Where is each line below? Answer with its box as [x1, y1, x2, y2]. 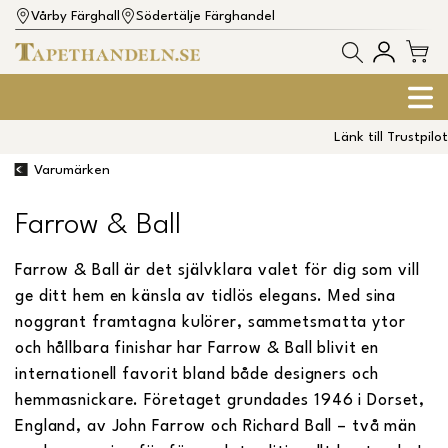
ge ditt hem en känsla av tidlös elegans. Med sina [15, 288, 397, 305]
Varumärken [33, 164, 110, 178]
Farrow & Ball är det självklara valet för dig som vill [15, 262, 420, 279]
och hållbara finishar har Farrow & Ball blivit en [15, 340, 380, 357]
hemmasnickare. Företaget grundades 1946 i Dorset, [15, 392, 426, 409]
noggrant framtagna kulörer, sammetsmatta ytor [15, 314, 406, 331]
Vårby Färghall [31, 10, 120, 24]
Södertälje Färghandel [136, 10, 275, 24]
